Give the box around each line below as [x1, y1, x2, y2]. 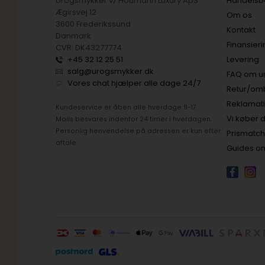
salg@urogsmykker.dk [67, 66, 154, 77]
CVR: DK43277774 [56, 42, 122, 53]
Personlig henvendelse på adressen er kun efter [56, 127, 221, 135]
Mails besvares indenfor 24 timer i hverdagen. [56, 115, 212, 124]
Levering [227, 54, 260, 65]
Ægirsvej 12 [56, 7, 97, 18]
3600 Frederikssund [56, 18, 131, 30]
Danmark [56, 30, 92, 41]
